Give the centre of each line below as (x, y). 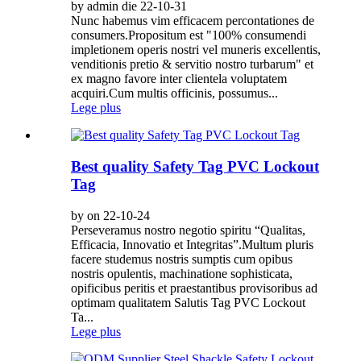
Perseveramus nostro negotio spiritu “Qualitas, (188, 230)
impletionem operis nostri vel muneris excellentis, (196, 50)
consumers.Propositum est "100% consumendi (189, 35)
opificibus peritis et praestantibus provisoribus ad (194, 288)
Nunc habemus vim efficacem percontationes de (193, 21)
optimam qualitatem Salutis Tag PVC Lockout (188, 302)
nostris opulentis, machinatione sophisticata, (182, 273)
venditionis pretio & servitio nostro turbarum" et (192, 64)
